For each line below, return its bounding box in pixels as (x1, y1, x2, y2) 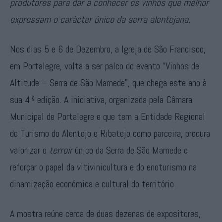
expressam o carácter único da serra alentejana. (10, 13, 190, 26)
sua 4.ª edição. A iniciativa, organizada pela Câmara (10, 93, 192, 106)
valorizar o (10, 144, 49, 157)
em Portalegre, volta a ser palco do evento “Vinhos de (10, 59, 199, 72)
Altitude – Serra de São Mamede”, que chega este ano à (10, 76, 207, 89)
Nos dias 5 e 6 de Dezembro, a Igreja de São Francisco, (10, 43, 206, 55)
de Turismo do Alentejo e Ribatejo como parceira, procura (10, 127, 210, 140)
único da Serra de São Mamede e (72, 144, 188, 157)
